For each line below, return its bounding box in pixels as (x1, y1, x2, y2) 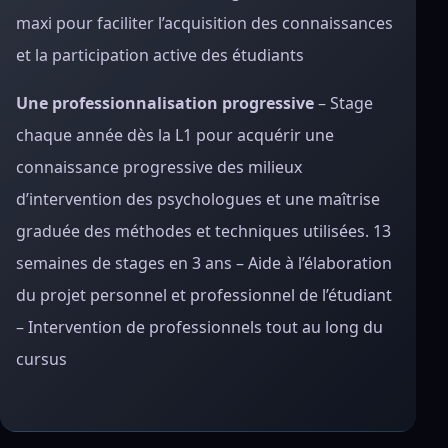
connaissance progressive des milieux (16, 156, 302, 178)
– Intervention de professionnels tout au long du (16, 316, 383, 338)
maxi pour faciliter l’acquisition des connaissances (16, 12, 393, 34)
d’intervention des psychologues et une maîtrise (16, 188, 380, 210)
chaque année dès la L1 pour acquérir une (16, 124, 334, 146)
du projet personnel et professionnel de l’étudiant (16, 284, 392, 306)
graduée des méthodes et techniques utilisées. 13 (16, 220, 391, 242)
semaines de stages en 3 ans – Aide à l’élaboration (16, 252, 392, 274)
